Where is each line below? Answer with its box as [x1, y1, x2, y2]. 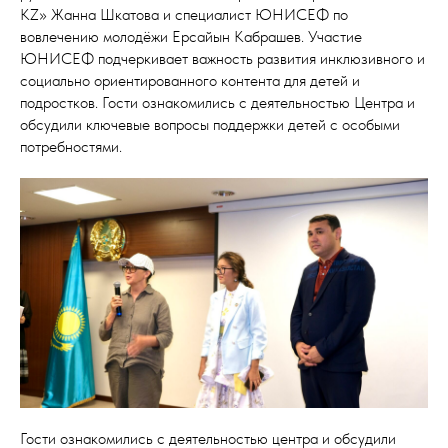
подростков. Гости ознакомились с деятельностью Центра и [20, 92, 415, 112]
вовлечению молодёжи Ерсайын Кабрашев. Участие [20, 26, 362, 46]
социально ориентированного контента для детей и [20, 70, 360, 90]
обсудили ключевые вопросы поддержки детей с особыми [20, 114, 400, 134]
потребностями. [20, 136, 122, 156]
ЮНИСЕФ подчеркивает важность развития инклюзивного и [20, 48, 425, 68]
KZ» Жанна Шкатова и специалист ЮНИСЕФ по [20, 4, 348, 24]
